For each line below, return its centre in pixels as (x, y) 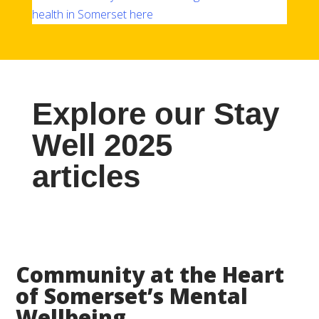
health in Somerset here (92, 14)
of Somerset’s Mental (132, 296)
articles (86, 176)
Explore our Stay (155, 113)
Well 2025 (102, 145)
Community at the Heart (150, 274)
